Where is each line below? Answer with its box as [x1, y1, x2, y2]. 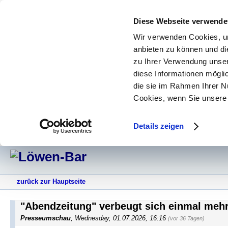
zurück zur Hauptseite [17, 178, 85, 186]
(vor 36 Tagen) [168, 215, 205, 222]
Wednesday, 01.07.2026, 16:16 [75, 214, 168, 222]
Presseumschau [20, 214, 71, 222]
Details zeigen [133, 122, 184, 131]
